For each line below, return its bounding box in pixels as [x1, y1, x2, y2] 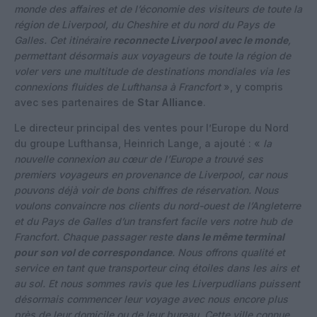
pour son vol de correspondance [14, 246, 172, 258]
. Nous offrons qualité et [172, 246, 285, 258]
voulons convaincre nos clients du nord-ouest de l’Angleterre [14, 199, 301, 212]
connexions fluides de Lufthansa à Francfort [14, 80, 221, 93]
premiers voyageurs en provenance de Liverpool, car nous [14, 168, 288, 180]
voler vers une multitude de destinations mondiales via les [14, 64, 290, 77]
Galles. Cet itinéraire [14, 33, 113, 46]
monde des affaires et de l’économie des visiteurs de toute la [14, 2, 302, 15]
